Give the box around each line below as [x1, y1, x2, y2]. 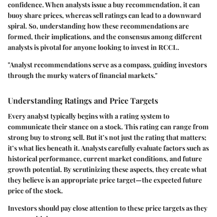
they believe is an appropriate [8, 175, 99, 185]
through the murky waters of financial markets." [8, 71, 157, 80]
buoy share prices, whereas [8, 11, 93, 20]
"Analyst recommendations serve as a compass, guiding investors [8, 60, 207, 70]
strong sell [50, 132, 83, 142]
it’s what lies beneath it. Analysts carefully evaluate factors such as [8, 143, 209, 153]
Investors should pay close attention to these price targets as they [8, 203, 207, 213]
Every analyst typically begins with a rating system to [8, 111, 170, 121]
